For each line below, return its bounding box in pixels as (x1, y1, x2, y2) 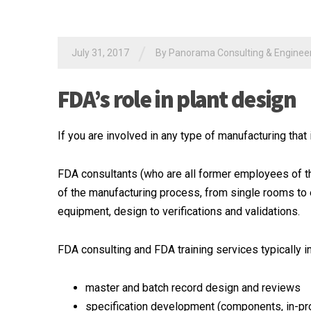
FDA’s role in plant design (58, 84, 296, 114)
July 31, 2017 (72, 47, 129, 58)
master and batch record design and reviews (85, 280, 301, 294)
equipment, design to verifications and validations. (58, 204, 300, 218)
